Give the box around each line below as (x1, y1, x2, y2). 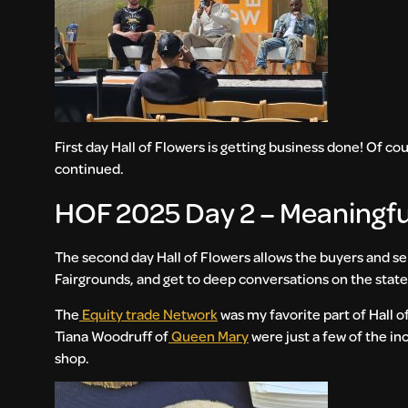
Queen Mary (171, 325, 249, 345)
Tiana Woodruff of (55, 325, 168, 345)
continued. (55, 158, 129, 178)
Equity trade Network (82, 303, 218, 323)
